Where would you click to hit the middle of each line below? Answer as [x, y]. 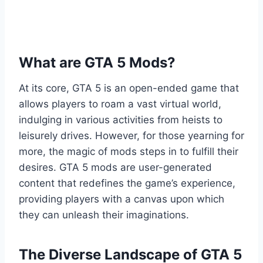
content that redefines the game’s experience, [127, 183]
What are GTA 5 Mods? [97, 63]
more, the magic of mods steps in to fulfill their [129, 152]
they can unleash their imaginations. [104, 215]
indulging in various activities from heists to [121, 120]
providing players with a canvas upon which [122, 199]
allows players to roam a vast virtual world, [120, 104]
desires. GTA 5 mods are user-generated [115, 168]
